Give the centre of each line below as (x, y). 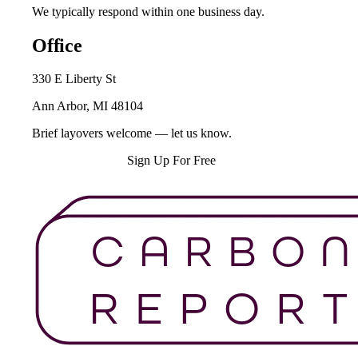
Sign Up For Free (171, 161)
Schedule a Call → (80, 161)
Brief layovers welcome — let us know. (132, 133)
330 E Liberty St (74, 79)
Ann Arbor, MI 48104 (88, 106)
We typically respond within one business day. (148, 11)
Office (57, 45)
